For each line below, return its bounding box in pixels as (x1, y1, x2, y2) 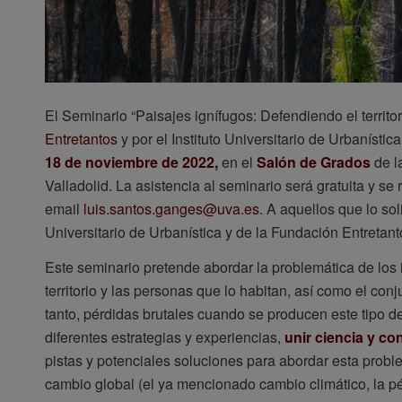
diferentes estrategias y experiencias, (45, 327, 281, 348)
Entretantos (45, 127, 118, 149)
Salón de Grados (257, 151, 374, 172)
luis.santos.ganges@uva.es (83, 197, 259, 219)
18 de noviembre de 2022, (45, 151, 222, 172)
